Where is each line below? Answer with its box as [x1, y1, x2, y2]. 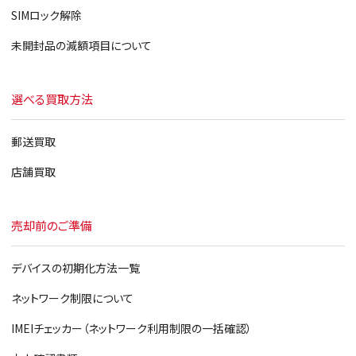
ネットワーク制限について [10, 290, 133, 306]
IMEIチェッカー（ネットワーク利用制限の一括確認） [10, 320, 252, 336]
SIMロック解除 [10, 7, 82, 23]
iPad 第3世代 [38, 4, 103, 21]
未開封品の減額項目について [10, 37, 152, 53]
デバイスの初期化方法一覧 [10, 260, 140, 276]
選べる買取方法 [10, 91, 93, 107]
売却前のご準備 [10, 217, 92, 234]
